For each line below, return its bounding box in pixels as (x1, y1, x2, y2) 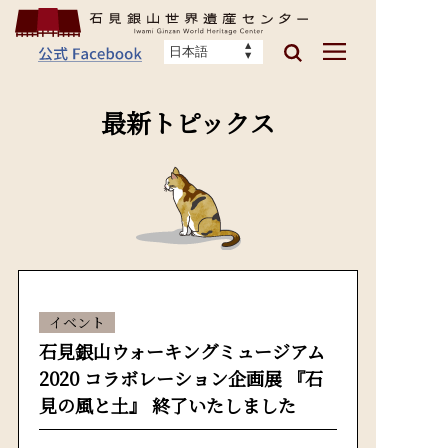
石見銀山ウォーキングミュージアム (39, 338, 325, 364)
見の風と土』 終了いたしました (39, 392, 296, 418)
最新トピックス (101, 104, 275, 140)
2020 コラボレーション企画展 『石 (39, 365, 323, 391)
